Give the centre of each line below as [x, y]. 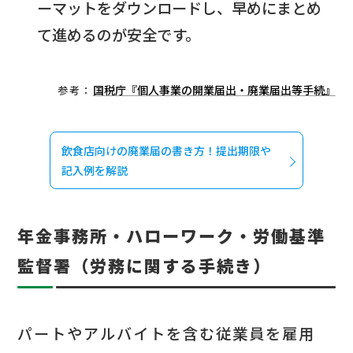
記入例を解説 [94, 170]
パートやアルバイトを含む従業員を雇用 [167, 334]
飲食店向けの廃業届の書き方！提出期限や [166, 150]
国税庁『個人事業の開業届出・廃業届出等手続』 [214, 89]
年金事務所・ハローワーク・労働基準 [172, 236]
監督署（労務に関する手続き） [145, 266]
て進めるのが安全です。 [119, 35]
